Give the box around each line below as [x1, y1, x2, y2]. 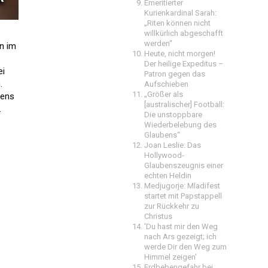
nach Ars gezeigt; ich [144, 232, 217, 241]
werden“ [144, 39, 172, 48]
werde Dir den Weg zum [144, 242, 227, 251]
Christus [144, 212, 172, 221]
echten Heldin [144, 171, 191, 180]
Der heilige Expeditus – [144, 59, 224, 68]
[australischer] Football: [144, 100, 224, 109]
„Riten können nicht [144, 19, 211, 28]
